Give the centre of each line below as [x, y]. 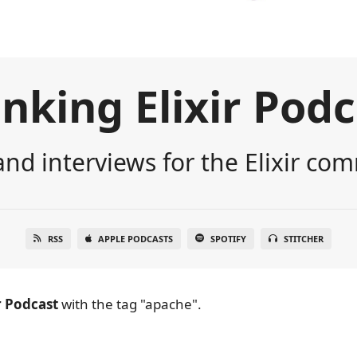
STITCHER [304, 238]
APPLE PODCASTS [135, 238]
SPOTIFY [228, 238]
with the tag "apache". [130, 304]
